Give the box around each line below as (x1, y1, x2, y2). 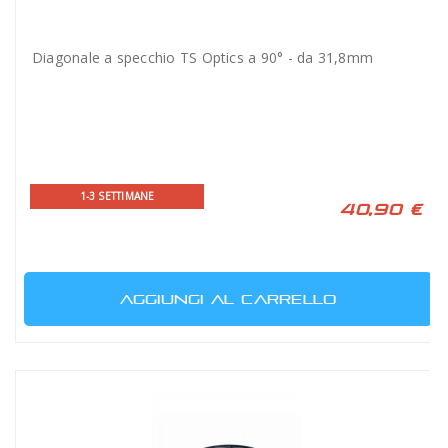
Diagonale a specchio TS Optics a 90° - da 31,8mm (32, 48, 374, 67)
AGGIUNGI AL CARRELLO (119, 291, 337, 307)
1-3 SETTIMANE (79, 189, 155, 203)
